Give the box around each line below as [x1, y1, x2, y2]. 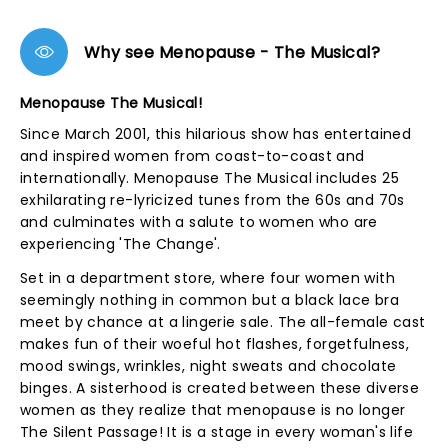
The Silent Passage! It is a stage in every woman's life [20, 422, 414, 442]
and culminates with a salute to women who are [20, 212, 378, 232]
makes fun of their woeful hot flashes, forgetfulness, [20, 334, 410, 354]
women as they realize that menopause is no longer [20, 400, 406, 420]
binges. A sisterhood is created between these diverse [20, 378, 420, 398]
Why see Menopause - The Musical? [84, 40, 381, 64]
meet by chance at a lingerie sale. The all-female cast [20, 312, 426, 332]
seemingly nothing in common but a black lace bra [20, 290, 400, 310]
